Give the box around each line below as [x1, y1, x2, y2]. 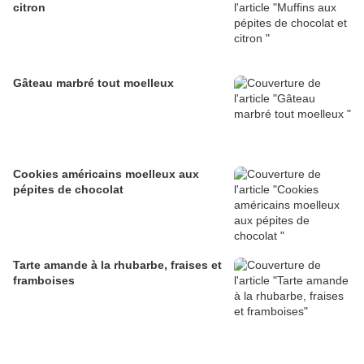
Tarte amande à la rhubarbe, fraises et [13, 258, 222, 272]
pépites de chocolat [13, 183, 123, 197]
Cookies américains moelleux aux [13, 167, 199, 181]
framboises [13, 274, 75, 288]
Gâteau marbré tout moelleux [13, 76, 174, 90]
